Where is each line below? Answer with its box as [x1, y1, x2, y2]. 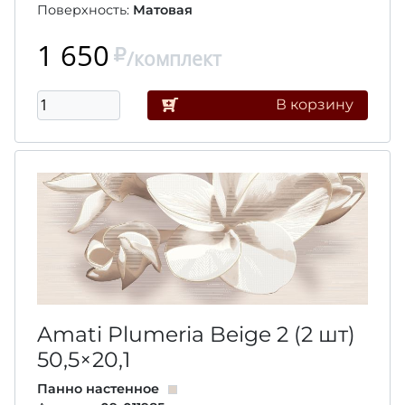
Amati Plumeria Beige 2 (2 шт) [37, 321, 355, 348]
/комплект [127, 45, 221, 71]
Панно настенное [37, 381, 159, 398]
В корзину [276, 96, 353, 114]
